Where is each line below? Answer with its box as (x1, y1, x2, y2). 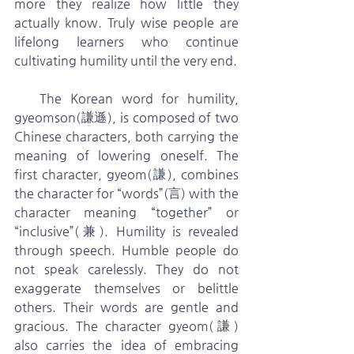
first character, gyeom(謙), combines (14, 167, 239, 182)
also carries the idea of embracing (14, 337, 239, 352)
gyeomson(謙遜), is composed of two (14, 110, 239, 125)
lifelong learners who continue (14, 34, 239, 49)
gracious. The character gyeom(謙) (14, 318, 239, 333)
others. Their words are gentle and (14, 299, 239, 314)
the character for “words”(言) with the (14, 186, 239, 201)
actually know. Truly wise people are (14, 15, 239, 30)
